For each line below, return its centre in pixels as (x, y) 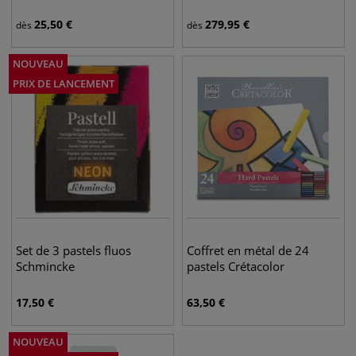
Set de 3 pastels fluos (74, 250)
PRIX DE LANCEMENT (64, 83)
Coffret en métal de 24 (248, 250)
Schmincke (45, 266)
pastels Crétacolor (236, 266)
